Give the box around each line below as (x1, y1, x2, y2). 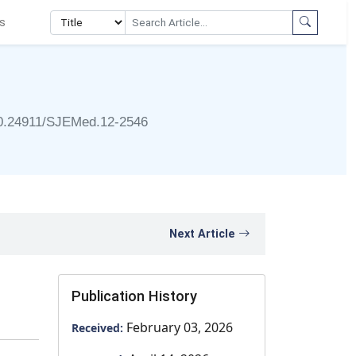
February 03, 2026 (126, 319, 233, 336)
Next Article (169, 227, 238, 241)
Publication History (72, 288, 197, 304)
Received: (72, 320, 126, 335)
